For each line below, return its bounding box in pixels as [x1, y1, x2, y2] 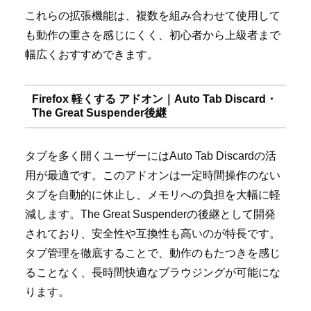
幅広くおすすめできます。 [25, 49, 158, 61]
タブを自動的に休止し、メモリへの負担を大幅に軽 [25, 188, 280, 201]
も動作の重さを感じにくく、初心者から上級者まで [25, 29, 280, 42]
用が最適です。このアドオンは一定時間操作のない [25, 169, 280, 181]
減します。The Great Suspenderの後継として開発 [25, 208, 276, 220]
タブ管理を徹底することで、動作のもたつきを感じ [25, 246, 280, 259]
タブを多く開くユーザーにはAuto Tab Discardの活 [25, 149, 276, 162]
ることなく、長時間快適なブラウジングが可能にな [25, 266, 280, 278]
